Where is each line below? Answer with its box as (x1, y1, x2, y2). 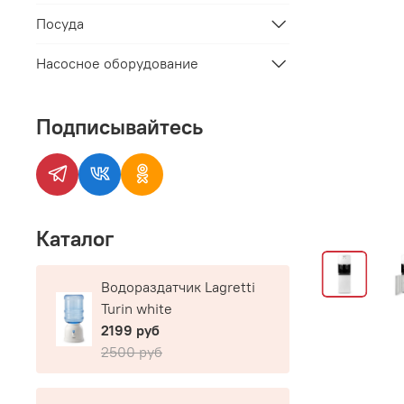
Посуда (36, 14, 84, 33)
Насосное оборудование (36, 54, 198, 73)
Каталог (36, 225, 114, 252)
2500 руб (101, 343, 162, 362)
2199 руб (101, 321, 160, 340)
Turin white (101, 299, 172, 318)
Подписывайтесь (36, 112, 203, 140)
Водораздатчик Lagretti (101, 278, 255, 297)
